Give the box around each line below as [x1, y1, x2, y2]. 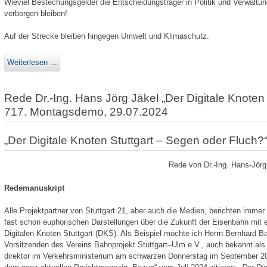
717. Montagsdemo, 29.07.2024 [4, 105, 168, 118]
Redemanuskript [4, 183, 64, 193]
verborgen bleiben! [4, 9, 67, 18]
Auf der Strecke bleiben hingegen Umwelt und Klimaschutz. [4, 32, 209, 41]
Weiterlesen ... [7, 57, 57, 67]
